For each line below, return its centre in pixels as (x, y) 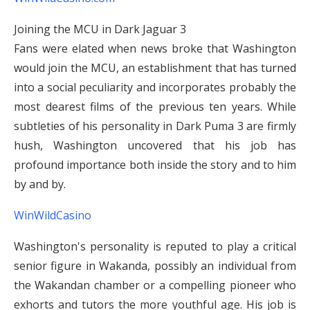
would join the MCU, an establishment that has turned (155, 68)
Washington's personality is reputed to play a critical (155, 246)
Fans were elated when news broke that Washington (155, 48)
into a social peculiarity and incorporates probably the (155, 87)
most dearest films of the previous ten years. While (155, 107)
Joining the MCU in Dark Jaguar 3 (100, 29)
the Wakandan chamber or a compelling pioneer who (155, 285)
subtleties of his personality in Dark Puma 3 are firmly (155, 126)
